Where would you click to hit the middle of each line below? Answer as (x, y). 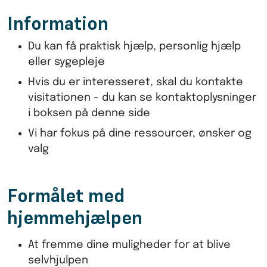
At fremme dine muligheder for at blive (130, 245)
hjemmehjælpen (75, 217)
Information (58, 23)
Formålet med (66, 195)
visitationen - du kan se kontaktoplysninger (142, 97)
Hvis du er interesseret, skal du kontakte (136, 82)
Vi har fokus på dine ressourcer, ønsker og (140, 133)
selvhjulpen (58, 260)
